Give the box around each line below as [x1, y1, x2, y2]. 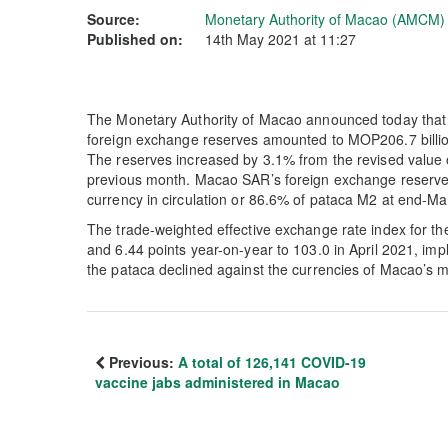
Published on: [87, 29, 183, 49]
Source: [87, 9, 140, 29]
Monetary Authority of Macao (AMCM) [205, 9, 445, 29]
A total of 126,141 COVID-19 [178, 352, 366, 372]
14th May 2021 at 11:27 [205, 29, 356, 49]
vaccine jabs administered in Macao [95, 372, 340, 392]
